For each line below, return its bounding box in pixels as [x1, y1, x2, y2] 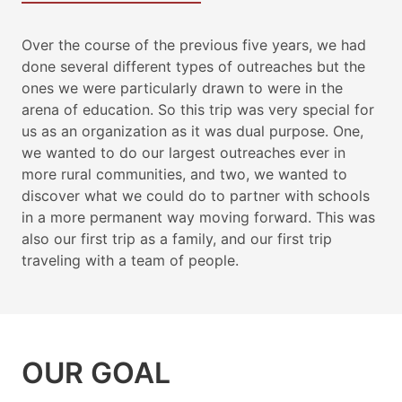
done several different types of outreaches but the [22, 57, 365, 75]
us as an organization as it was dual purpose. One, [22, 122, 363, 140]
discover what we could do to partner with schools [22, 187, 370, 205]
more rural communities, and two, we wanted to [22, 165, 347, 183]
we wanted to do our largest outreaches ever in [22, 144, 345, 162]
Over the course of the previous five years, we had [22, 36, 366, 54]
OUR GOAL [22, 355, 170, 390]
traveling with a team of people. [22, 251, 239, 269]
